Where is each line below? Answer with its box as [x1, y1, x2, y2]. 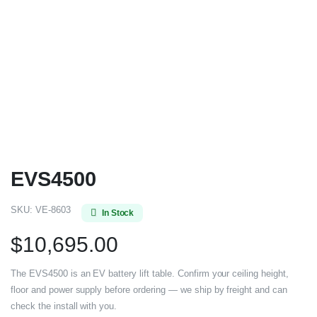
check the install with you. [11, 301, 117, 311]
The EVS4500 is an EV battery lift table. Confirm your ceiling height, [11, 268, 289, 279]
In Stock [101, 208, 134, 218]
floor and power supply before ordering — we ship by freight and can [11, 284, 287, 295]
